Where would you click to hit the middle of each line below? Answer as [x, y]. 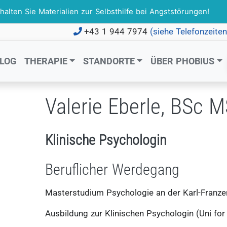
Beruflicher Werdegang [112, 169]
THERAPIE [46, 61]
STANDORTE [109, 61]
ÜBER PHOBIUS [183, 61]
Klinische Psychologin [106, 140]
